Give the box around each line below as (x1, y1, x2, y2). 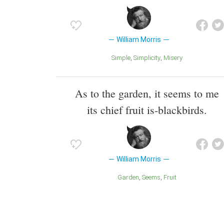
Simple (115, 54, 130, 62)
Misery (169, 54, 182, 62)
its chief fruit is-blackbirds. (87, 102, 207, 117)
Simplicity (137, 54, 160, 62)
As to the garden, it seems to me (75, 85, 219, 100)
